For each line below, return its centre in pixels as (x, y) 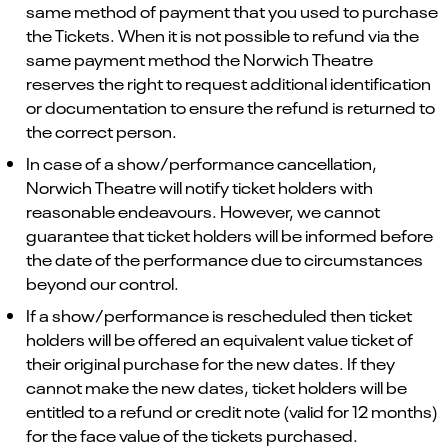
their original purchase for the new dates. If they (210, 362)
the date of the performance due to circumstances (224, 258)
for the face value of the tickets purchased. (192, 434)
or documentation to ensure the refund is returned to (230, 106)
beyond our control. (102, 282)
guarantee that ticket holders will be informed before (229, 234)
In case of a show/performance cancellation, (201, 162)
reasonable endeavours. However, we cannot (203, 210)
